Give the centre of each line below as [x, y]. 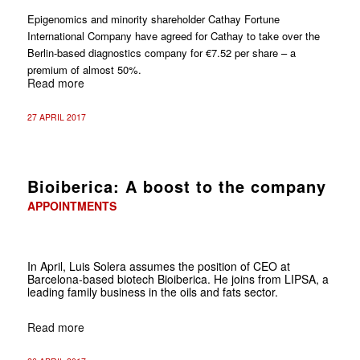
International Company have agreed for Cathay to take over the [173, 35]
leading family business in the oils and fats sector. [152, 291]
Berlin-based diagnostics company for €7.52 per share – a [161, 52]
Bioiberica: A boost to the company [176, 186]
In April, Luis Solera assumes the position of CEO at [158, 266]
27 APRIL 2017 [56, 117]
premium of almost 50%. [84, 69]
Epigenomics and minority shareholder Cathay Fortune [153, 18]
